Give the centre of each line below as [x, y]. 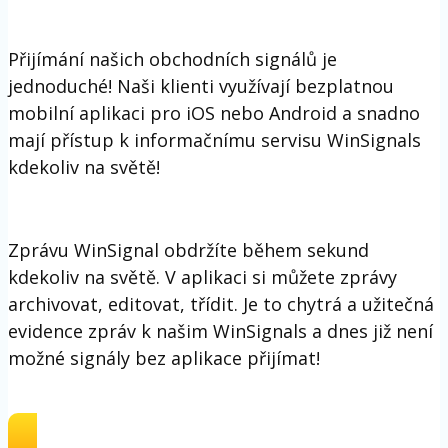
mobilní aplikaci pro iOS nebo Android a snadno [214, 112]
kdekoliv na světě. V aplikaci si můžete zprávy [202, 276]
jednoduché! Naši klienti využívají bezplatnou [201, 85]
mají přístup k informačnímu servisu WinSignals [214, 139]
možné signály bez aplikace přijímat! [164, 357]
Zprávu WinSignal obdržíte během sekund [188, 249]
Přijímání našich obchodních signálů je [172, 58]
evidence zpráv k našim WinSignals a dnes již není [220, 330]
